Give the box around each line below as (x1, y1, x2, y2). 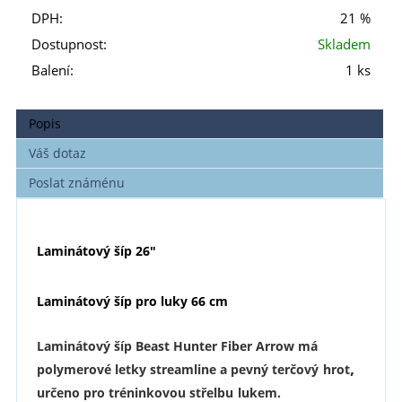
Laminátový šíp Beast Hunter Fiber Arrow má (36, 336, 318, 354)
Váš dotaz (29, 144, 87, 162)
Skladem (318, 35, 371, 55)
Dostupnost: (31, 35, 107, 55)
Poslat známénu (29, 174, 126, 192)
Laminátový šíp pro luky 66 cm (36, 293, 228, 310)
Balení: (31, 61, 74, 81)
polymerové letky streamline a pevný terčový (36, 360, 319, 378)
